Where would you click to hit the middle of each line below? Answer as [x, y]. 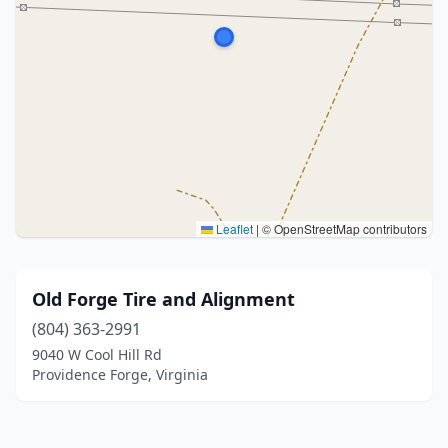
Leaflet [233, 228]
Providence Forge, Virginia [120, 374]
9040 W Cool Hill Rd [97, 354]
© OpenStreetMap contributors [343, 228]
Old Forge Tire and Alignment [163, 299]
